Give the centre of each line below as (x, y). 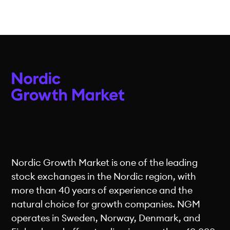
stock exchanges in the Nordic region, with (104, 177)
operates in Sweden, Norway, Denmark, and (106, 219)
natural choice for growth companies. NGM (106, 205)
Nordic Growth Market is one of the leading (105, 163)
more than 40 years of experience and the (102, 191)
